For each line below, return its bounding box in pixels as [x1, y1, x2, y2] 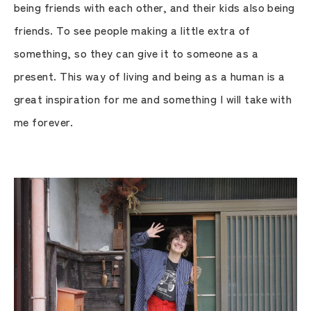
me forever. [14, 112, 74, 130]
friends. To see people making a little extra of [14, 21, 251, 38]
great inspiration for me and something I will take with [14, 90, 292, 107]
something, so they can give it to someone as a [14, 44, 259, 61]
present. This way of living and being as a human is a [14, 67, 285, 84]
